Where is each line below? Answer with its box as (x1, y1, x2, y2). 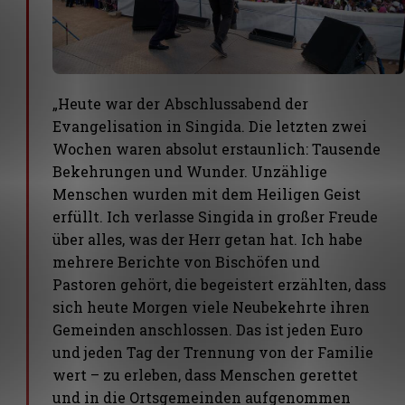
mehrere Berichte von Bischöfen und (52, 251, 321, 271)
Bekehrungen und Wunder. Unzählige (52, 161, 328, 181)
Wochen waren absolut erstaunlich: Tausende (52, 138, 381, 158)
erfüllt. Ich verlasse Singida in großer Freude (52, 206, 379, 226)
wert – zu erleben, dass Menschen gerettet (52, 364, 359, 384)
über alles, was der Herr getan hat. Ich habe (52, 229, 363, 249)
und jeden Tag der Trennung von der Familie (52, 342, 374, 362)
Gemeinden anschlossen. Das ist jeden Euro (52, 319, 363, 339)
